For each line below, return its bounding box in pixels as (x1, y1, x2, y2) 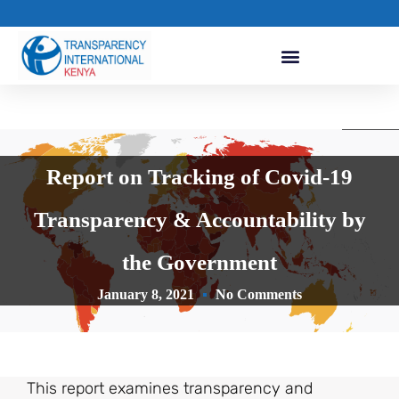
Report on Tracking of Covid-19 (46, 165, 353, 190)
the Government (122, 250, 277, 275)
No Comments (216, 287, 302, 303)
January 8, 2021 (97, 287, 194, 303)
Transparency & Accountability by (33, 208, 366, 232)
